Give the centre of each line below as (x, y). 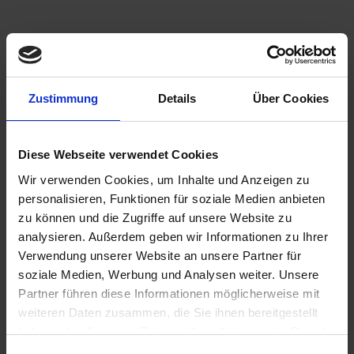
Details (177, 98)
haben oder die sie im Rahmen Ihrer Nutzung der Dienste (175, 331)
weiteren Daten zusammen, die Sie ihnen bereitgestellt (168, 312)
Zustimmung (63, 98)
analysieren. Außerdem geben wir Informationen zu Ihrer (173, 236)
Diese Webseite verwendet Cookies (118, 154)
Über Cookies (291, 98)
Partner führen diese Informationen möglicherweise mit (169, 293)
